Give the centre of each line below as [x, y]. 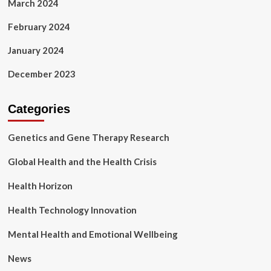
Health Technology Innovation [72, 210]
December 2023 [41, 74]
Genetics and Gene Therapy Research [88, 137]
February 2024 [39, 27]
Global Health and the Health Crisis [82, 162]
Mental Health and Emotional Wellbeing [93, 234]
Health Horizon [40, 186]
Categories [39, 109]
